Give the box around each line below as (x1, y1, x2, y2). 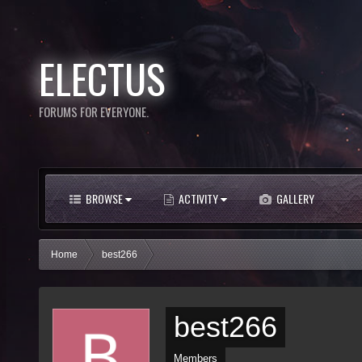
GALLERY (274, 190, 314, 207)
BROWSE (83, 190, 125, 207)
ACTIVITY (176, 190, 221, 207)
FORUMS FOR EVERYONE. (39, 102, 149, 120)
